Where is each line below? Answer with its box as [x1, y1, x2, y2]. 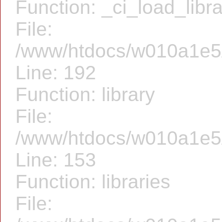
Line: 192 [15, 62, 96, 83]
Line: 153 [15, 149, 96, 170]
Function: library [15, 84, 155, 105]
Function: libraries [15, 171, 170, 192]
